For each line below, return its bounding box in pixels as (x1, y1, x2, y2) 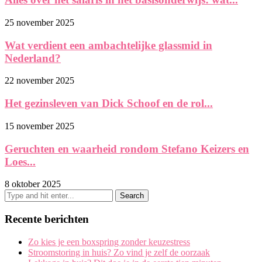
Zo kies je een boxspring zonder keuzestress (28, 236, 190, 247)
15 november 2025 (5, 120, 74, 131)
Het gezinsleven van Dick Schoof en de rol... (5, 97, 213, 110)
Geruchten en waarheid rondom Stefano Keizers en (5, 142, 249, 155)
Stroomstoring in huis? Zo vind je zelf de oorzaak (28, 247, 210, 257)
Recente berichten (5, 212, 89, 225)
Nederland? (5, 51, 61, 64)
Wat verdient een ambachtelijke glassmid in (5, 39, 212, 51)
